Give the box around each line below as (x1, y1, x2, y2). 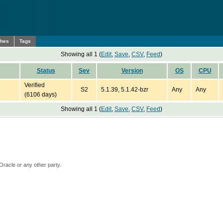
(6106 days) (24, 91, 57, 98)
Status (36, 67, 55, 74)
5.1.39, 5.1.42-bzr (101, 86, 148, 93)
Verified (24, 82, 45, 89)
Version (121, 67, 143, 74)
